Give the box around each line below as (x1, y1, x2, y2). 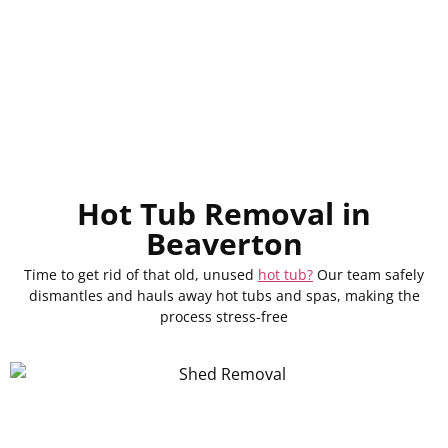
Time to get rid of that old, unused (24, 265, 258, 285)
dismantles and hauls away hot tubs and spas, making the (28, 286, 420, 306)
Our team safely (313, 265, 424, 285)
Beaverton (145, 223, 303, 265)
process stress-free (160, 307, 288, 327)
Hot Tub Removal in (77, 193, 371, 235)
